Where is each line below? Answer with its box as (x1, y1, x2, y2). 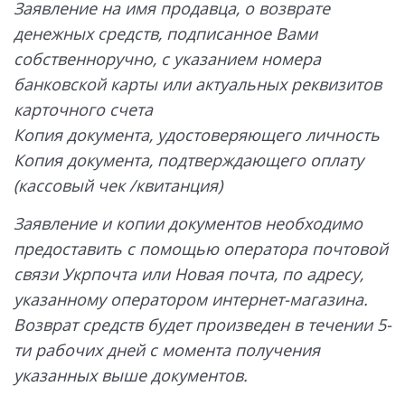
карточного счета (14, 99, 153, 121)
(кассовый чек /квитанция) (14, 174, 222, 197)
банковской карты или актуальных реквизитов (14, 73, 381, 96)
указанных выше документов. (14, 363, 248, 386)
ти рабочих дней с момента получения (14, 338, 320, 361)
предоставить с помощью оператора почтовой (14, 237, 388, 259)
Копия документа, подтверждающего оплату (14, 149, 363, 172)
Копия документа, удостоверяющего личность (14, 124, 380, 146)
